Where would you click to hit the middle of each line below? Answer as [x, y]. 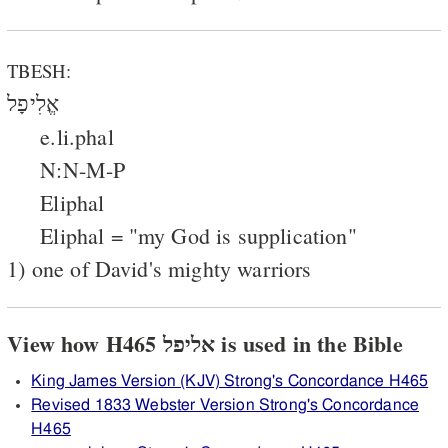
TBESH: [39, 70]
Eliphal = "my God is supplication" [198, 235]
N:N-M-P [83, 169]
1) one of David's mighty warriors [159, 268]
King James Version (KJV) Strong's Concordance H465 [230, 380]
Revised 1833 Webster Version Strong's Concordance [225, 404]
